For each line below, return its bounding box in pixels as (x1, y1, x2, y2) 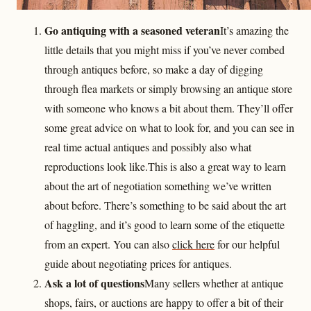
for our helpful (215, 236, 280, 251)
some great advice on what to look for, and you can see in (44, 119, 294, 135)
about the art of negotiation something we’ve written (44, 178, 271, 193)
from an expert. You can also (44, 236, 172, 251)
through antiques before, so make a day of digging (44, 61, 263, 76)
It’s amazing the (220, 22, 289, 37)
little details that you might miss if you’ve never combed (44, 42, 285, 57)
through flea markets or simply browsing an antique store (44, 81, 292, 96)
